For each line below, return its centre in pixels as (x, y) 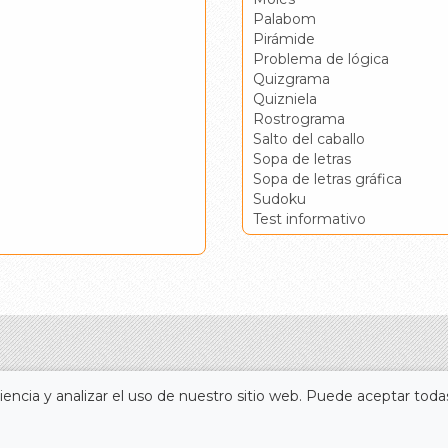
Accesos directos (307, 416)
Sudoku (280, 198)
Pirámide (284, 38)
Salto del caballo (309, 138)
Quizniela (285, 98)
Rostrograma (299, 118)
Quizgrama (292, 78)
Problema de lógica (321, 58)
